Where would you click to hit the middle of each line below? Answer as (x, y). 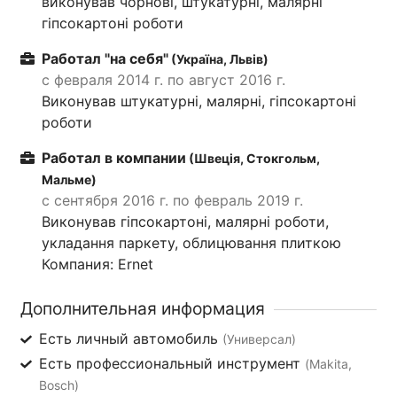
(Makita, (328, 363)
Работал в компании (114, 157)
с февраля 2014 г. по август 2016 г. (163, 79)
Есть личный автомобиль (130, 338)
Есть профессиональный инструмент (171, 363)
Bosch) (58, 385)
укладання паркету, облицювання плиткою (191, 242)
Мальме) (69, 179)
